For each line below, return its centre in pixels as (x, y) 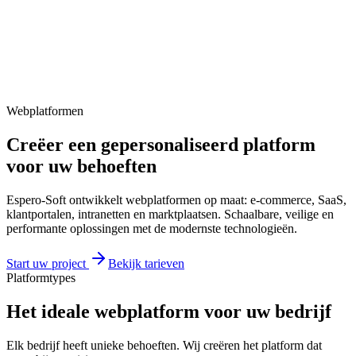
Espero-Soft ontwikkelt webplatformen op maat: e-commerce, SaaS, (176, 199)
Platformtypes (41, 277)
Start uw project (46, 263)
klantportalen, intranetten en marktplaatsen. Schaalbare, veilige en (170, 214)
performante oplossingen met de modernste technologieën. (152, 228)
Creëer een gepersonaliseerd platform (161, 144)
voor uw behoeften (81, 166)
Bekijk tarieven (146, 263)
